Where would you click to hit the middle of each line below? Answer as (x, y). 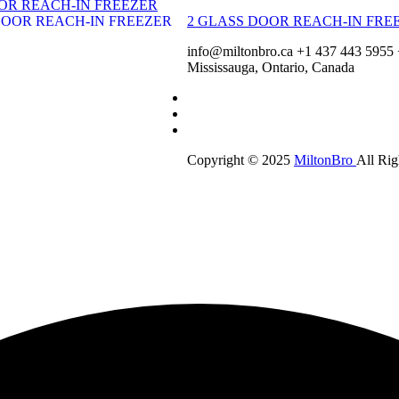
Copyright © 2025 (240, 159)
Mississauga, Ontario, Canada (271, 67)
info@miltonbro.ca (240, 51)
